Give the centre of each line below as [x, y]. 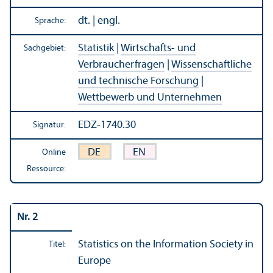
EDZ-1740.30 [107, 125]
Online [54, 152]
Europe [94, 261]
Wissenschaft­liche [211, 65]
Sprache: [50, 21]
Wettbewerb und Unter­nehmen [150, 97]
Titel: [57, 244]
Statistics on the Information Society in [166, 244]
